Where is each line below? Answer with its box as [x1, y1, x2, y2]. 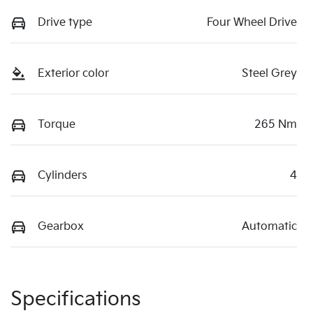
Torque [38, 117, 75, 131]
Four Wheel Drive [207, 15, 297, 29]
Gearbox [38, 219, 84, 233]
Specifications [10, 287, 141, 311]
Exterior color [38, 66, 109, 80]
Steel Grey [242, 66, 297, 80]
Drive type [38, 15, 92, 29]
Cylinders [38, 168, 87, 182]
